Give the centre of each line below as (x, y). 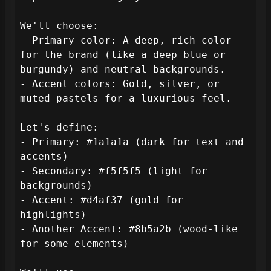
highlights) (53, 214)
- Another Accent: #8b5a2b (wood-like (129, 229)
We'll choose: (59, 26)
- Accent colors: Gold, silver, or (120, 84)
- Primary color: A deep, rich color (126, 40)
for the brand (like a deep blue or (123, 55)
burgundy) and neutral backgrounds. (123, 69)
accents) (44, 156)
